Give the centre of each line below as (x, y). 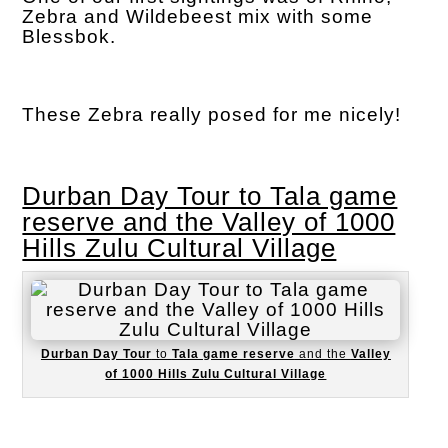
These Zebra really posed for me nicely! (212, 114)
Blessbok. (69, 36)
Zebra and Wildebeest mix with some (198, 16)
